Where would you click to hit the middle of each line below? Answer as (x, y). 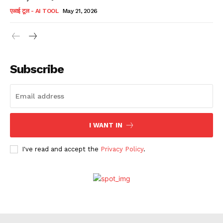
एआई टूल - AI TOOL (34, 11)
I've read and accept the (61, 149)
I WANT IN (106, 125)
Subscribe (37, 69)
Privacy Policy (122, 149)
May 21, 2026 (80, 11)
